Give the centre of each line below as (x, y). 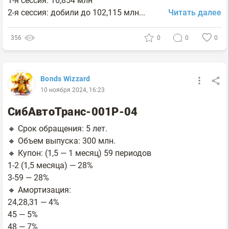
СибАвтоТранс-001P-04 (73, 111)
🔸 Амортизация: (39, 190)
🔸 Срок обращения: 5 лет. (58, 128)
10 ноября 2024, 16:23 (73, 90)
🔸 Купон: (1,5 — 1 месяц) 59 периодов (79, 153)
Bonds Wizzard (65, 78)
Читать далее (195, 12)
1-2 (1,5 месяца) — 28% (50, 165)
